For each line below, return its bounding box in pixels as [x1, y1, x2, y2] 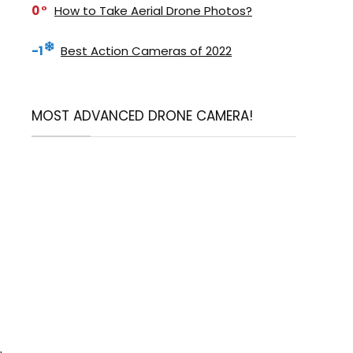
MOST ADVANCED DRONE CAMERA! [32, 106, 253, 125]
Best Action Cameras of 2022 [61, 42, 232, 59]
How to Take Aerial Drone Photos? [54, 2, 252, 19]
